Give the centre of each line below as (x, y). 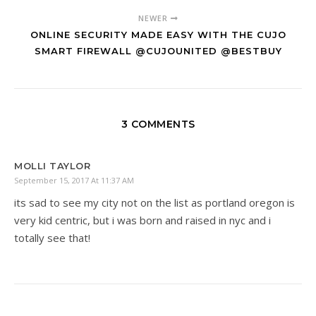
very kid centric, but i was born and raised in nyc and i (142, 220)
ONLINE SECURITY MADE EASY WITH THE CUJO (158, 35)
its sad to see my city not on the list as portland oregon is (154, 203)
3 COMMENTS (158, 124)
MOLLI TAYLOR (52, 166)
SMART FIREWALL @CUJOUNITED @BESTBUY (158, 51)
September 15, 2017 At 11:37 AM (74, 181)
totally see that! (52, 238)
